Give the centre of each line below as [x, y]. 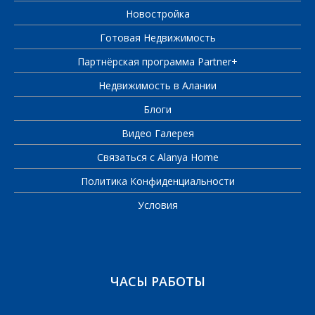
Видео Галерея [157, 133]
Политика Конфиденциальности [157, 181]
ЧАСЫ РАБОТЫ [157, 281]
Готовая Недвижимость [157, 37]
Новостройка [157, 13]
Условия [157, 205]
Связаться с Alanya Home [157, 157]
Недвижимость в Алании [157, 85]
